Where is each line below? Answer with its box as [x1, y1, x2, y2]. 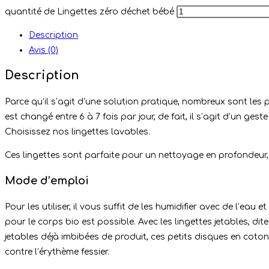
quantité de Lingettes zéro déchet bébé [5, 7, 174, 16]
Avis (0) [29, 45, 58, 55]
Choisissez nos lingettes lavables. [5, 127, 150, 136]
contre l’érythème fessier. [5, 247, 109, 256]
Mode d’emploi [5, 174, 89, 187]
